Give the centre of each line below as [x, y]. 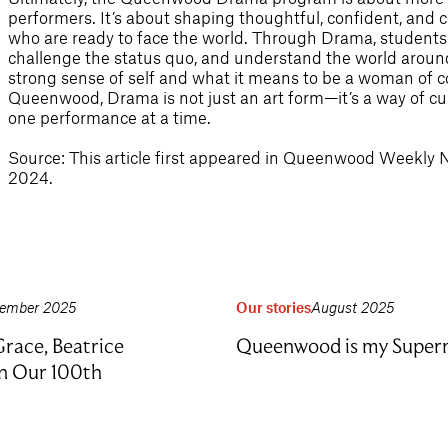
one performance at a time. [109, 117]
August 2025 [352, 307]
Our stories [273, 307]
